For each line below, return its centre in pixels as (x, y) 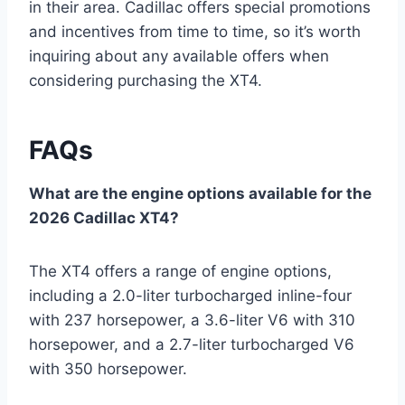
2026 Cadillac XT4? (104, 218)
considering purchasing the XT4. (146, 81)
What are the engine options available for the (200, 194)
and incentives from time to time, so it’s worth (195, 32)
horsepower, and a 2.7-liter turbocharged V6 (192, 345)
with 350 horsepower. (108, 369)
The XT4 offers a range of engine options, (180, 272)
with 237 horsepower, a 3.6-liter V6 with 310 (192, 320)
